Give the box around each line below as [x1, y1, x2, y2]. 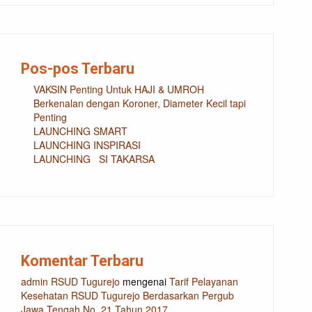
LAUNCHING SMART [33, 124, 127, 139]
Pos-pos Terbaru [21, 60, 135, 78]
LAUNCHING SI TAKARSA [33, 152, 155, 166]
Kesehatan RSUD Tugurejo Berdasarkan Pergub [21, 288, 235, 303]
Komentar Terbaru [21, 252, 144, 270]
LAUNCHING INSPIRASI [33, 138, 141, 153]
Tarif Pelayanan [169, 274, 239, 289]
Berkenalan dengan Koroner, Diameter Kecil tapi [33, 96, 246, 111]
